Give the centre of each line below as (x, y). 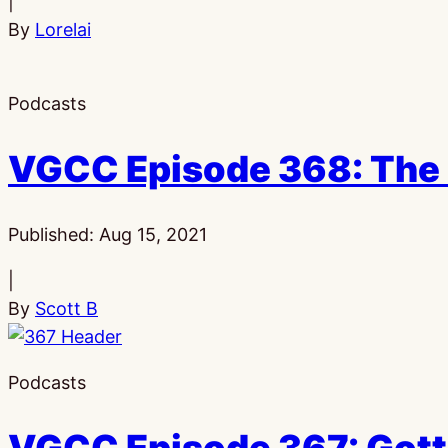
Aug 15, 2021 (153, 235)
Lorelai (63, 30)
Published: (53, 235)
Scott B (66, 309)
